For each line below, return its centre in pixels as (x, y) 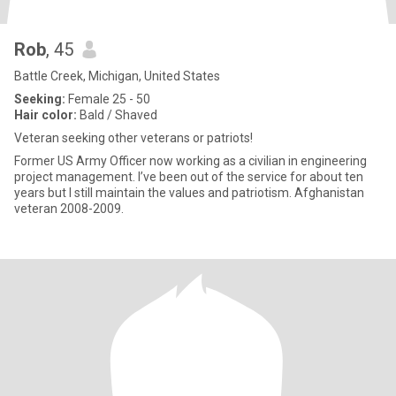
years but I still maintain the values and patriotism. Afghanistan (154, 193)
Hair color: (46, 115)
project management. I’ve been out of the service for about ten (76, 177)
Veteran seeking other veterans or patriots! (133, 138)
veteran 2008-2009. (69, 209)
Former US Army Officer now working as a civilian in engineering (190, 161)
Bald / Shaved (117, 115)
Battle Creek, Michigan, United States (117, 76)
